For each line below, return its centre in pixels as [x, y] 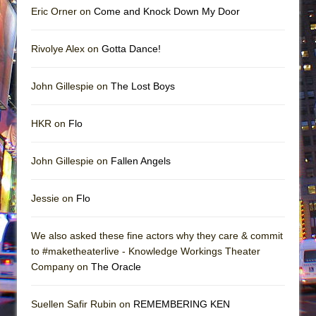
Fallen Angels [141, 160]
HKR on [50, 123]
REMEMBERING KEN [182, 304]
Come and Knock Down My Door [167, 11]
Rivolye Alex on [66, 48]
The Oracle [116, 266]
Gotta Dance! [131, 48]
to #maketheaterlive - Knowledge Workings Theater [146, 251]
